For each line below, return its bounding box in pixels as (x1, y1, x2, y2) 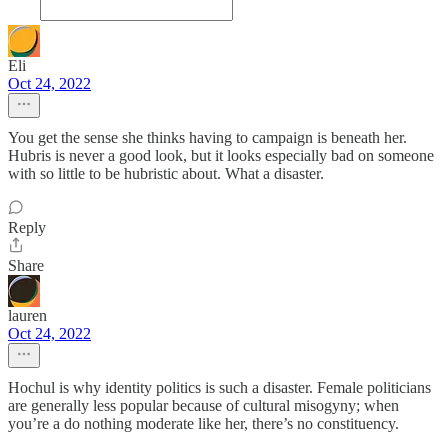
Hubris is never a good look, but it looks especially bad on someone (8, 147, 434, 165)
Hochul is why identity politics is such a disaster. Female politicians (8, 379, 431, 397)
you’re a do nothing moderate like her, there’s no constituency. (8, 415, 399, 433)
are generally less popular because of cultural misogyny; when (8, 397, 399, 415)
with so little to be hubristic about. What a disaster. (8, 165, 324, 183)
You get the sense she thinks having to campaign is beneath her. (8, 129, 407, 147)
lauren (8, 307, 47, 325)
